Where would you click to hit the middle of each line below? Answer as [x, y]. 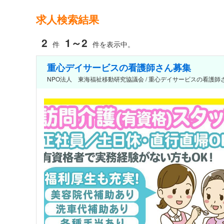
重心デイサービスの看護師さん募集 [119, 67]
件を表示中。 [113, 44]
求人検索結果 [67, 19]
